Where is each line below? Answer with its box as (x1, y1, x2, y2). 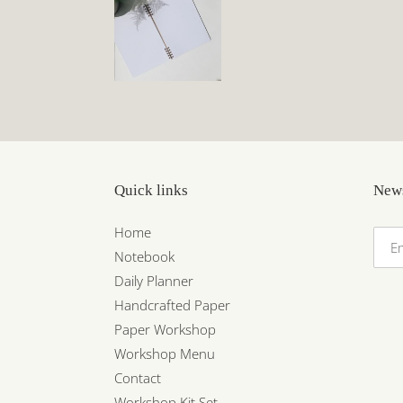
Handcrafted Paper (114, 295, 230, 314)
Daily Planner (114, 271, 193, 290)
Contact (114, 368, 161, 387)
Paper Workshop (114, 319, 216, 338)
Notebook (114, 246, 175, 265)
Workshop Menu (114, 344, 215, 363)
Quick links (114, 181, 188, 199)
